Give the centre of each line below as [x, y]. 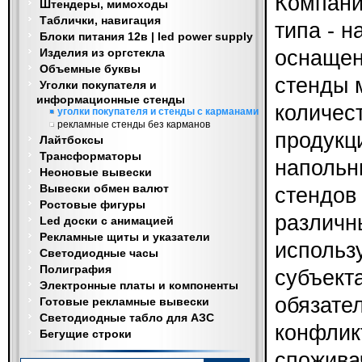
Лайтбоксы [72, 140]
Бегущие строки [86, 334]
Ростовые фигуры [93, 204]
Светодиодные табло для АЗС [127, 318]
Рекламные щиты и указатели [125, 237]
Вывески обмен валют [104, 188]
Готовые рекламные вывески [124, 301]
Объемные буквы [90, 69]
